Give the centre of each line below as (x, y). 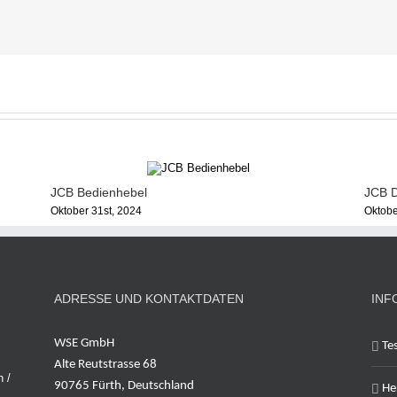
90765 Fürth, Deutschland (125, 386)
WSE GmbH (85, 343)
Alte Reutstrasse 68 (106, 365)
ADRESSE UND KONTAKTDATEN (149, 299)
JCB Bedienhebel (99, 193)
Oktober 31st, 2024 (97, 211)
